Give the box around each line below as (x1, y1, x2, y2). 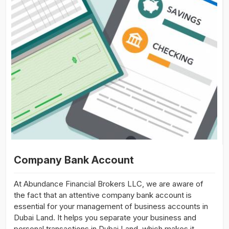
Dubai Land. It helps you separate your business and (14, 212, 196, 222)
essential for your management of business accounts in (14, 201, 208, 211)
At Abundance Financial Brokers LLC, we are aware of (14, 178, 203, 189)
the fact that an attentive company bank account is (14, 190, 192, 200)
